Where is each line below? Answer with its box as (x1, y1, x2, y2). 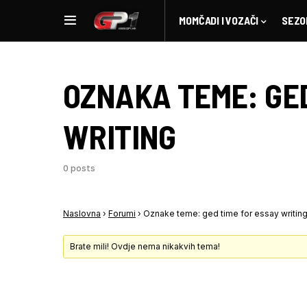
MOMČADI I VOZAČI (179, 14, 259, 27)
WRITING (63, 116, 176, 156)
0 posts (63, 163, 95, 173)
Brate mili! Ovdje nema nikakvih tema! (70, 241, 221, 251)
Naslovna (63, 208, 101, 219)
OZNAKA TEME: (63, 75, 265, 115)
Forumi (108, 208, 136, 219)
